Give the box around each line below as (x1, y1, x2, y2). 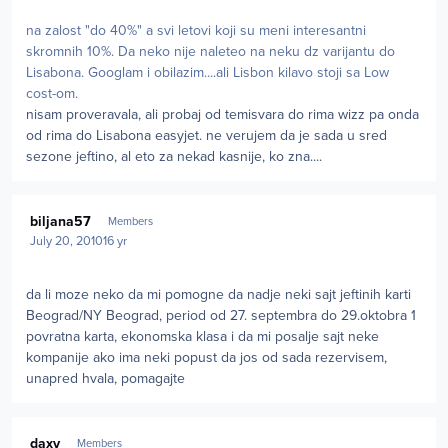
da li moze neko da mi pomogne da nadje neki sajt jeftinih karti (26, 285, 411, 303)
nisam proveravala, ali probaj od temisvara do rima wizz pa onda (26, 105, 419, 123)
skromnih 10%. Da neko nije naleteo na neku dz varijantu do (26, 42, 395, 60)
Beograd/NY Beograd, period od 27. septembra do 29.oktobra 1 (26, 306, 416, 324)
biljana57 (30, 213, 92, 231)
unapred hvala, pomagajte (26, 369, 185, 387)
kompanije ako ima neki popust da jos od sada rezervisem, (26, 348, 387, 366)
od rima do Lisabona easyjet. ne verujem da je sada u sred (26, 126, 387, 144)
